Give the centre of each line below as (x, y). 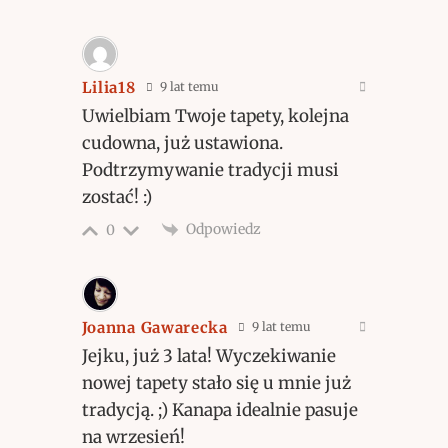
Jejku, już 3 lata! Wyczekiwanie (208, 355)
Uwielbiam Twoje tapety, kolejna (215, 115)
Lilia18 (108, 87)
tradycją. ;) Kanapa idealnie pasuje (219, 409)
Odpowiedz (223, 228)
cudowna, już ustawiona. (182, 142)
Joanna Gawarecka (154, 327)
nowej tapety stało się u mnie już (216, 382)
